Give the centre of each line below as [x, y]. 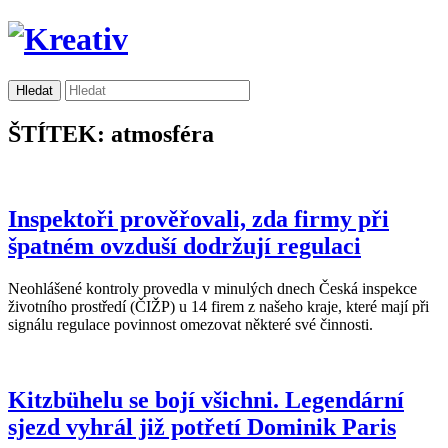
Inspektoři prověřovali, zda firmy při [198, 218]
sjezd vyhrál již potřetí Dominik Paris [202, 427]
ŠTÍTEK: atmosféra [111, 133]
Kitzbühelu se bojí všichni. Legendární [206, 400]
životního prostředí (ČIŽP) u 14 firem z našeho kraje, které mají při [218, 306]
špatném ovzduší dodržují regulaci [184, 245]
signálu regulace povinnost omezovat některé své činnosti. [190, 324]
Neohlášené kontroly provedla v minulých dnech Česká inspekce [212, 288]
